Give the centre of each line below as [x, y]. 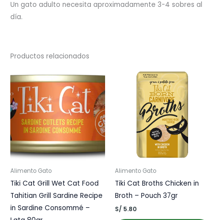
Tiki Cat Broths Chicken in [157, 184]
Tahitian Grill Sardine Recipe [57, 196]
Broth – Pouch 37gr [146, 196]
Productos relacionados [50, 56]
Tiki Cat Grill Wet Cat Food [55, 184]
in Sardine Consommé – [50, 208]
